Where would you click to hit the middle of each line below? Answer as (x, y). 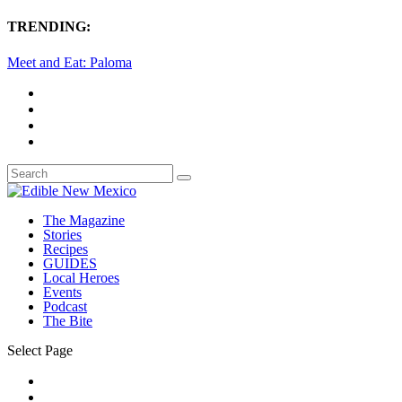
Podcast (65, 306)
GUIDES (70, 263)
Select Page (40, 350)
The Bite (68, 320)
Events (62, 292)
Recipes (66, 249)
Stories (62, 234)
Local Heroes (81, 277)
